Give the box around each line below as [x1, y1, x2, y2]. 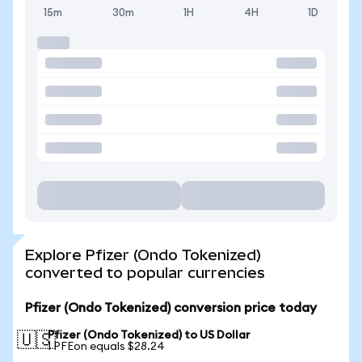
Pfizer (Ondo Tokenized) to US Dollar [48, 330, 250, 341]
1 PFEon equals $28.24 [48, 341, 165, 352]
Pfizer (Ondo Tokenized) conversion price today [25, 301, 317, 314]
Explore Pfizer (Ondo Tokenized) [25, 246, 261, 263]
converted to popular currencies [25, 264, 265, 281]
